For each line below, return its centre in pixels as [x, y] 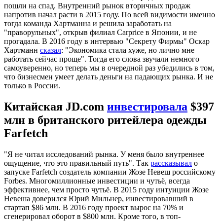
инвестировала [147, 107]
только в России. [32, 86]
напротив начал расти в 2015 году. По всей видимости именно [110, 15]
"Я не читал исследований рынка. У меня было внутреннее [104, 154]
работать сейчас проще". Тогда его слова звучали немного [102, 59]
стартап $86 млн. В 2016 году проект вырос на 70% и [94, 208]
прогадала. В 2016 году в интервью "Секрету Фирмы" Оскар [107, 41]
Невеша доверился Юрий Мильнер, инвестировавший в [99, 199]
